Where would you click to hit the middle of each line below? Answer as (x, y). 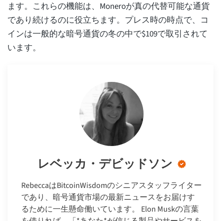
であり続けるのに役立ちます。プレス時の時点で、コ (108, 20)
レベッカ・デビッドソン (105, 164)
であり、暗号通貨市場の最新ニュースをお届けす (108, 198)
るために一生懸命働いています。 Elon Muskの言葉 (110, 209)
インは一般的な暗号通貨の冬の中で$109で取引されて (108, 34)
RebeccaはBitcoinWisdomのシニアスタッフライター (111, 186)
